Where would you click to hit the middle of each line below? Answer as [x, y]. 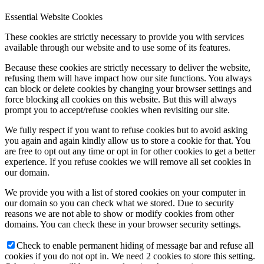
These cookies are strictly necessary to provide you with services [124, 37]
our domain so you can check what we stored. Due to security [119, 203]
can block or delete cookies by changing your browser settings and [128, 88]
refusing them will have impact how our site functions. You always [128, 78]
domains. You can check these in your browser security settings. [123, 224]
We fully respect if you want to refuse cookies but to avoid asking [126, 130]
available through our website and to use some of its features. [118, 47]
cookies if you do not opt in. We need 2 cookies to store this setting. [130, 256]
